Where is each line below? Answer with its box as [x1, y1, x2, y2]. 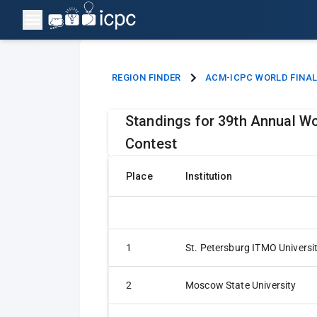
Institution [185, 171, 233, 183]
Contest [125, 135, 178, 152]
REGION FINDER [112, 72, 181, 83]
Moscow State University [185, 279, 296, 291]
